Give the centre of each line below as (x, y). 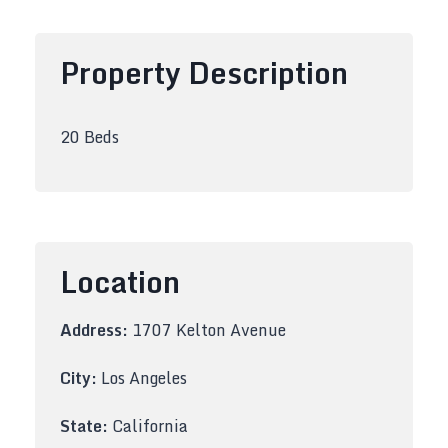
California (148, 426)
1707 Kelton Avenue (207, 330)
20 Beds (89, 137)
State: (84, 426)
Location (120, 281)
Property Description (204, 72)
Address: (94, 330)
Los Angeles (142, 378)
